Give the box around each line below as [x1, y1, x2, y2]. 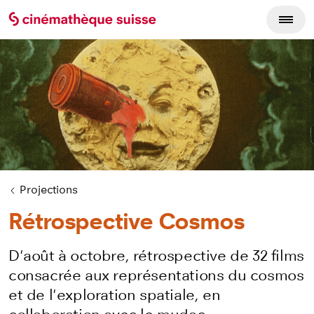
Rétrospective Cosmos [8, 207, 245, 236]
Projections [20, 183, 78, 197]
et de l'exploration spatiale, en [8, 286, 221, 305]
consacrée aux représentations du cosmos [8, 266, 304, 285]
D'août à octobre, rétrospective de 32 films [8, 247, 304, 266]
